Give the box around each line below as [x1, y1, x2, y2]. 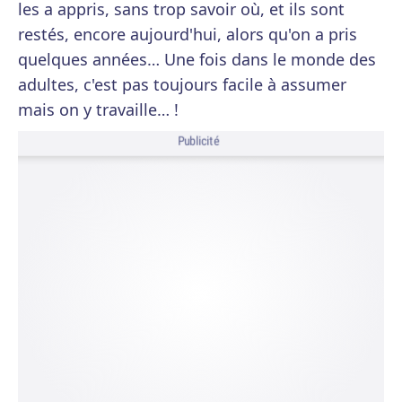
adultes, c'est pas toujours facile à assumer [18, 74, 346, 95]
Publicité [177, 133, 220, 150]
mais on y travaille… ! [18, 99, 179, 120]
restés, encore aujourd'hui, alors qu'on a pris [18, 23, 357, 45]
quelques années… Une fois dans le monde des [18, 48, 376, 70]
